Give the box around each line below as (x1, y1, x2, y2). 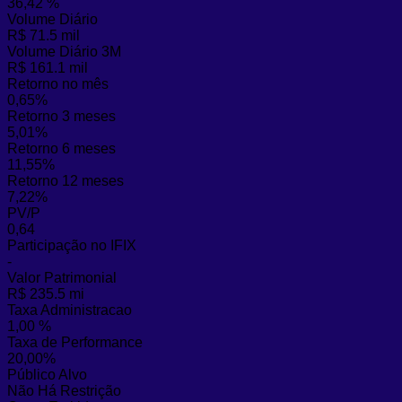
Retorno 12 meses (7, 172, 124, 188)
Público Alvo (7, 366, 87, 382)
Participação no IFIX (7, 237, 136, 253)
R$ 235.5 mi (7, 285, 84, 301)
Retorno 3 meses (7, 108, 116, 124)
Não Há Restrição (7, 382, 121, 398)
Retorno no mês (7, 75, 109, 92)
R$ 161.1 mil (7, 59, 88, 75)
